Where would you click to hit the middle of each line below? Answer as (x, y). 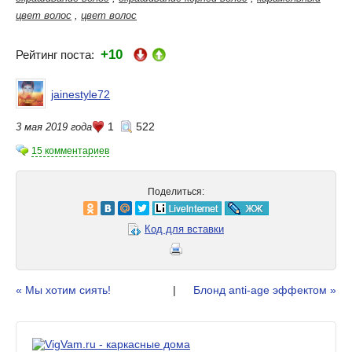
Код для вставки (184, 229)
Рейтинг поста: (58, 54)
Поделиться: (176, 191)
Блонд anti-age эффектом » (265, 290)
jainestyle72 (81, 94)
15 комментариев (70, 150)
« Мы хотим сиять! (63, 290)
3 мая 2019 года (54, 126)
